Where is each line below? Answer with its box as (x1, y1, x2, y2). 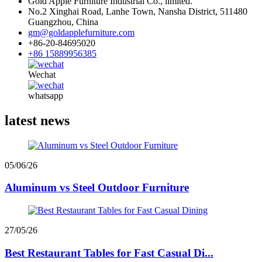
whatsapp (28, 90, 63, 101)
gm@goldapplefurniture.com (28, 27, 135, 37)
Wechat (28, 69, 56, 80)
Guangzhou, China (28, 16, 98, 27)
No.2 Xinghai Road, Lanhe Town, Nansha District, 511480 (28, 6, 247, 16)
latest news (5, 112, 70, 128)
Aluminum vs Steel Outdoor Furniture (5, 181, 189, 194)
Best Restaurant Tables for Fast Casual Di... (5, 246, 213, 259)
